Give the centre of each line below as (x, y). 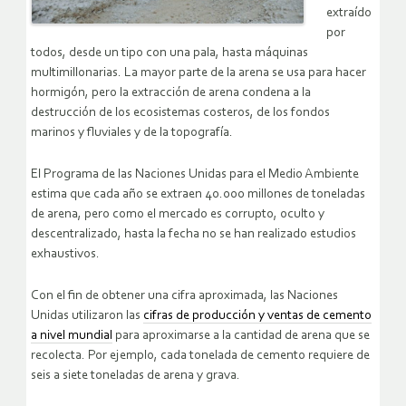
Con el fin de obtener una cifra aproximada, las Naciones (184, 295)
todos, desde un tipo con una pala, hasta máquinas (169, 53)
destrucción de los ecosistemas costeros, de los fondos (180, 112)
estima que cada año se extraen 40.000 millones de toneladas (198, 194)
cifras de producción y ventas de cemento (257, 315)
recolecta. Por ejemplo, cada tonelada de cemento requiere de (200, 355)
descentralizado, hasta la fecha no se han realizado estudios (193, 234)
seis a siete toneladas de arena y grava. (135, 375)
